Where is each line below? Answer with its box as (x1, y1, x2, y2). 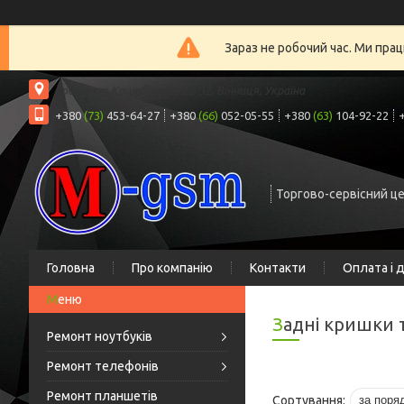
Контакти (250, 261, 306, 275)
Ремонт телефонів (47, 359, 159, 373)
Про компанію (132, 261, 213, 275)
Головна (47, 261, 95, 275)
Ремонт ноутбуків (47, 329, 152, 344)
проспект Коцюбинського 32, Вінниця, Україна (55, 83, 305, 96)
